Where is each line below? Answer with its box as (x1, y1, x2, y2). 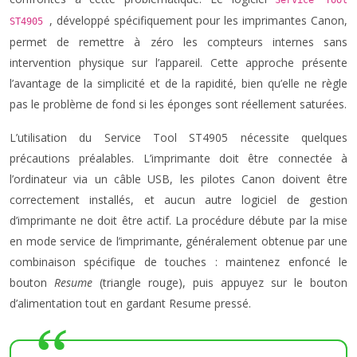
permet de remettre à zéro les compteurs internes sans (10, 34, 347, 49)
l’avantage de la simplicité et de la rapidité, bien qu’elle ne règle (10, 76, 347, 91)
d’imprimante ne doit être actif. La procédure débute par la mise (10, 213, 347, 228)
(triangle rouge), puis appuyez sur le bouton (100, 275, 347, 290)
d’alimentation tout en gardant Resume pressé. (10, 296, 251, 311)
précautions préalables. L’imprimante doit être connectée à (10, 151, 347, 166)
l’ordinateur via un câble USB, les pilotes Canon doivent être (10, 171, 347, 186)
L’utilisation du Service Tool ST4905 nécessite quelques (10, 130, 347, 145)
